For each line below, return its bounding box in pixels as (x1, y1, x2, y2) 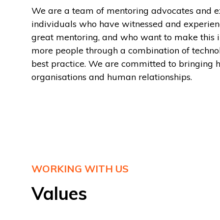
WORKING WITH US (31, 163, 129, 175)
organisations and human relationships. (31, 71, 192, 82)
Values (31, 182, 87, 204)
